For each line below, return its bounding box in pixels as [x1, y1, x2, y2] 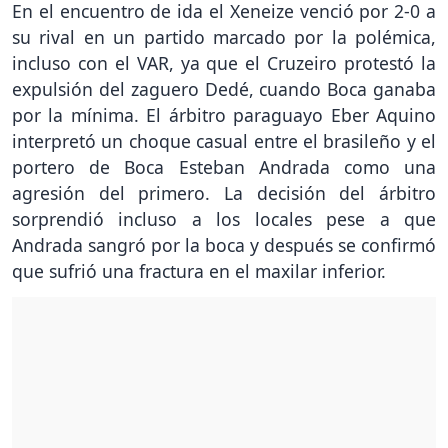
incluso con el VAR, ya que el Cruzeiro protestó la [12, 51, 436, 76]
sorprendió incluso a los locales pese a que [12, 207, 436, 232]
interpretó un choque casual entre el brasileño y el [12, 129, 436, 154]
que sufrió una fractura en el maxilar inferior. [12, 259, 386, 284]
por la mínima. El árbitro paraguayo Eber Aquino [12, 103, 436, 128]
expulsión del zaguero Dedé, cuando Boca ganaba [12, 77, 436, 102]
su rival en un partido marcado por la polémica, [12, 25, 436, 50]
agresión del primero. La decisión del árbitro [12, 181, 436, 206]
